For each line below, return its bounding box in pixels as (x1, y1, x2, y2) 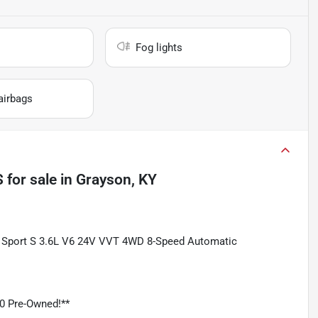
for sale (4, 171, 57, 189)
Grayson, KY (76, 171, 157, 189)
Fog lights (136, 41, 183, 55)
